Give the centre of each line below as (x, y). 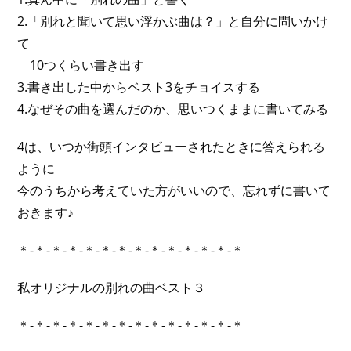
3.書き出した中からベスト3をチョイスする (139, 87)
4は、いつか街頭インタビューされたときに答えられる (172, 147)
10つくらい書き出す (81, 65)
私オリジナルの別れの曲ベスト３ (112, 288)
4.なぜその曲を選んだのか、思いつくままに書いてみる (173, 109)
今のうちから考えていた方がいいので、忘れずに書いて (174, 190)
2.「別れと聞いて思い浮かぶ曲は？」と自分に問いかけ (173, 21)
